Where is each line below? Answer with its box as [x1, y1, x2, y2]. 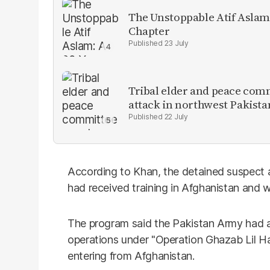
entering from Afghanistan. [67, 249, 195, 262]
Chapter [128, 22, 170, 39]
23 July [164, 38, 189, 48]
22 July [164, 111, 188, 121]
